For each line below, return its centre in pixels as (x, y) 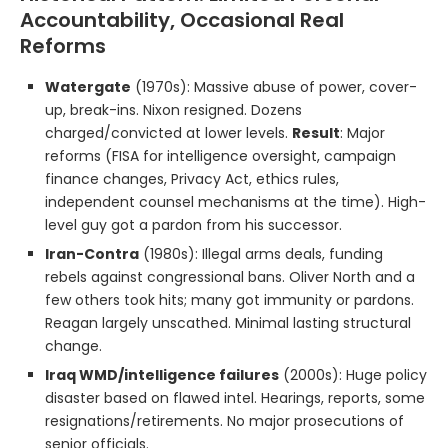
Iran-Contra (92, 253)
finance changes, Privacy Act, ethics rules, (192, 178)
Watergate (88, 86)
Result (316, 132)
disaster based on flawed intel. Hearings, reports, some (235, 397)
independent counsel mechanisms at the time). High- (235, 201)
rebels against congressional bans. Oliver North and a (230, 276)
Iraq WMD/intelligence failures (162, 374)
